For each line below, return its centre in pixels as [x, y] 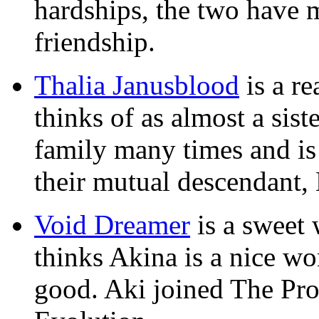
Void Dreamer [112, 225]
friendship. [95, 42]
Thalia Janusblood [137, 85]
